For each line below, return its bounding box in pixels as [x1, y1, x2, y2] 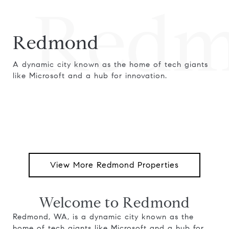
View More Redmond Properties [50, 160, 179, 170]
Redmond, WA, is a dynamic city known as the [13, 212, 194, 221]
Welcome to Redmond [39, 194, 190, 212]
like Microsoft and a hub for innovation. [13, 71, 167, 80]
